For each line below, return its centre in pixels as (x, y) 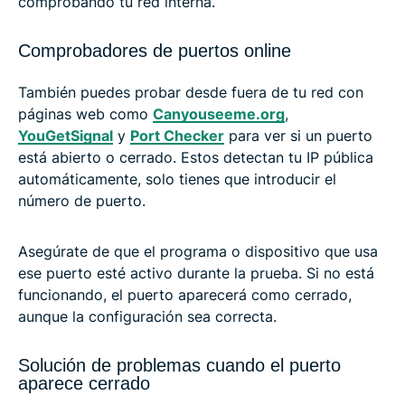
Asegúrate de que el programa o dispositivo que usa (198, 251)
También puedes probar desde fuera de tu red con (191, 92)
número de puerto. (82, 200)
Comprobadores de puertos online (155, 50)
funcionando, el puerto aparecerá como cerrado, (185, 294)
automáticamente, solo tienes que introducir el (177, 179)
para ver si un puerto (298, 135)
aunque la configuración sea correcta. (147, 316)
